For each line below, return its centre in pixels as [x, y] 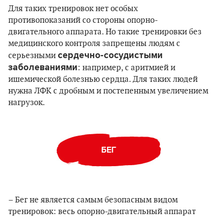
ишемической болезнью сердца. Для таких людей [103, 79]
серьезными [33, 56]
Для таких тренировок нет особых [73, 9]
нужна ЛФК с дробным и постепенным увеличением [108, 91]
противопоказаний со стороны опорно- [83, 20]
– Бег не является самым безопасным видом [93, 200]
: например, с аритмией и [126, 68]
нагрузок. [27, 103]
